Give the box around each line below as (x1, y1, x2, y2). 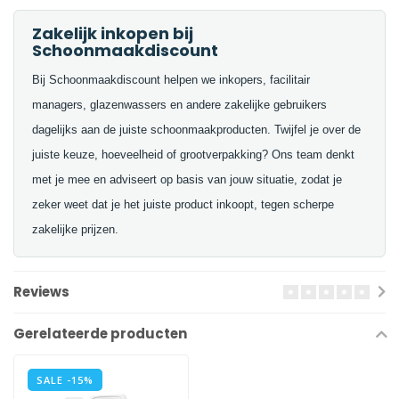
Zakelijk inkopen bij (32, 22, 193, 45)
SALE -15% (37, 373, 94, 387)
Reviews (13, 282, 69, 302)
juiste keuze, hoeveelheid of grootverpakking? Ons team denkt (32, 148, 354, 162)
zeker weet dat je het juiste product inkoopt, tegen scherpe (32, 198, 334, 212)
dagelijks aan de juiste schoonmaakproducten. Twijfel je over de (32, 123, 361, 137)
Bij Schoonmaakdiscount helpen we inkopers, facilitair (32, 73, 310, 87)
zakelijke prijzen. (32, 223, 118, 237)
